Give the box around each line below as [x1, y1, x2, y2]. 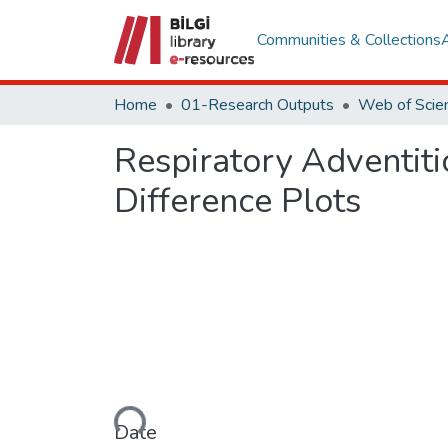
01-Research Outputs [181, 94, 334, 116]
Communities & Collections [256, 29, 441, 51]
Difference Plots [114, 178, 361, 224]
